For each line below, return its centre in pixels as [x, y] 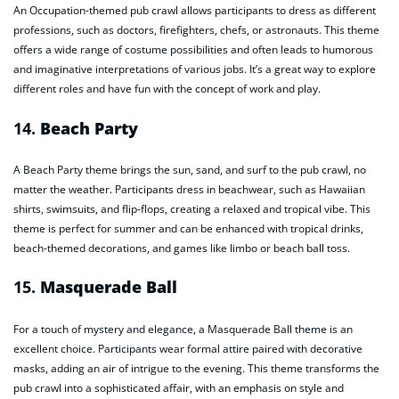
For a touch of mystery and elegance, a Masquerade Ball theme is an [183, 329]
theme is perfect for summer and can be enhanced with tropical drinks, [188, 229]
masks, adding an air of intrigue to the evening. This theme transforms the [196, 368]
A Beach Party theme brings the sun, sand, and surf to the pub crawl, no [190, 170]
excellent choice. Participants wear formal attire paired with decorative [188, 348]
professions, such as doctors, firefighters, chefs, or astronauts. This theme [196, 30]
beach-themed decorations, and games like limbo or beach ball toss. [182, 248]
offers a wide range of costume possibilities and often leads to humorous [193, 50]
